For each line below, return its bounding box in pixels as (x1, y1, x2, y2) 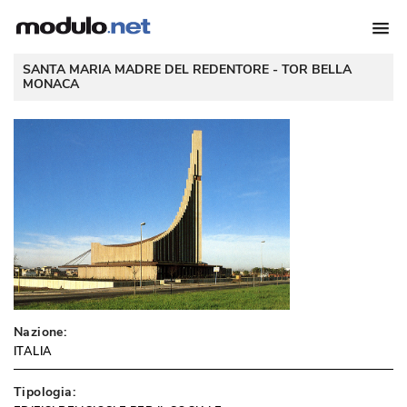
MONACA (23, 75, 79, 93)
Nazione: (14, 323, 67, 341)
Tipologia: (14, 383, 75, 401)
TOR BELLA (282, 61, 352, 78)
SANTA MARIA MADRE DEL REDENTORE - (23, 61, 282, 78)
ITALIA (14, 343, 53, 360)
